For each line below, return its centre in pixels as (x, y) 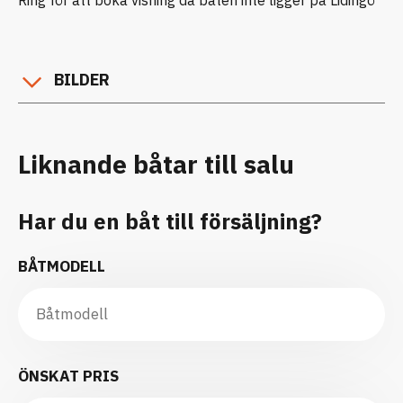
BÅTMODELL (62, 266)
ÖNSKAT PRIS (68, 376)
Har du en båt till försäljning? (170, 221)
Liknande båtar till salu (156, 164)
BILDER (82, 79)
